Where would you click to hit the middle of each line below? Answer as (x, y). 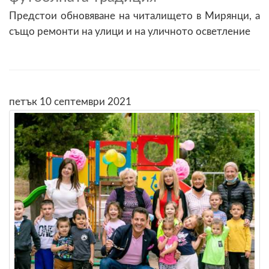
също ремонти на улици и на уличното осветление (130, 31)
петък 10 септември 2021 (70, 101)
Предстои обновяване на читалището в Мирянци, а (134, 16)
